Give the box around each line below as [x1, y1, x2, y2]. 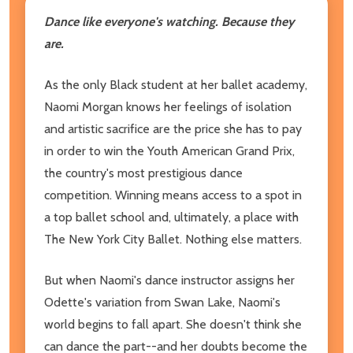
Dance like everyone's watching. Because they [44, 13, 295, 29]
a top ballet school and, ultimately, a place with [44, 209, 299, 225]
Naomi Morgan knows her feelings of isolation [44, 98, 292, 114]
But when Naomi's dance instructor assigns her [44, 272, 295, 288]
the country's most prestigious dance [44, 165, 243, 180]
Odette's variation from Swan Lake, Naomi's [44, 294, 281, 310]
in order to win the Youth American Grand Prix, [44, 143, 295, 158]
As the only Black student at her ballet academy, [44, 76, 307, 92]
